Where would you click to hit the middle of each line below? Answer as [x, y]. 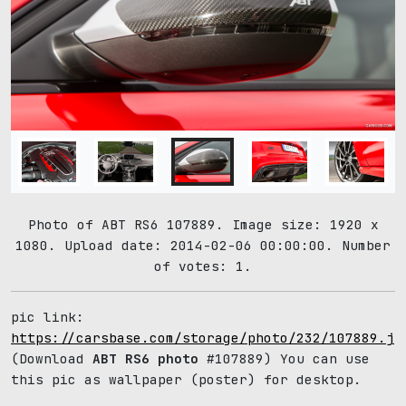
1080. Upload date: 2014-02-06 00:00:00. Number [203, 245]
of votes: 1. [203, 266]
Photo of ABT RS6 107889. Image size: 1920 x [203, 224]
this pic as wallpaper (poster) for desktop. [186, 379]
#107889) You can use [284, 358]
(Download [52, 358]
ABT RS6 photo [145, 358]
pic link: [48, 316]
